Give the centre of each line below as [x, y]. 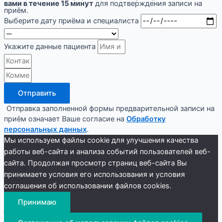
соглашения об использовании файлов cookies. [88, 186]
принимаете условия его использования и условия [94, 174]
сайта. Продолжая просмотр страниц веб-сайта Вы [95, 163]
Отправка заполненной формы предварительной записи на [111, 109]
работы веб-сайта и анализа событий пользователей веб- [107, 152]
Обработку [146, 119]
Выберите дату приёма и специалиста [72, 21]
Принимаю [37, 202]
